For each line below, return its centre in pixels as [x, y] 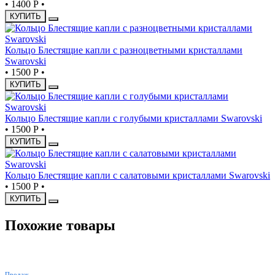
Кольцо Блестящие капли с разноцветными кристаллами [124, 50]
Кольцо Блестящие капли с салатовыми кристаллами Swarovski [137, 176]
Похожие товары [60, 226]
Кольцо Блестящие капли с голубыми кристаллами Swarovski [134, 118]
